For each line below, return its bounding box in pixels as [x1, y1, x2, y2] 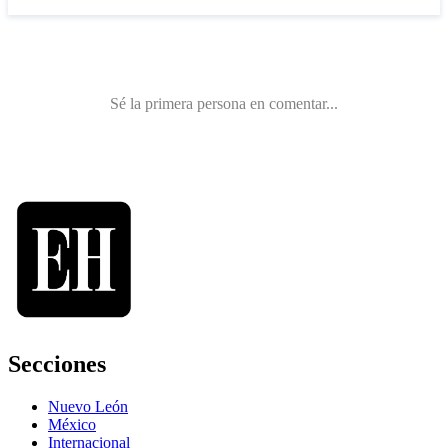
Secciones [8, 351, 106, 378]
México [48, 416, 96, 434]
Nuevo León [48, 398, 128, 416]
